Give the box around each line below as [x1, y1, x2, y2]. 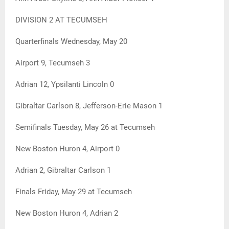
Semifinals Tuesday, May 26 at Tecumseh [15, 123, 155, 132]
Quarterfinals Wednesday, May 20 [15, 37, 127, 47]
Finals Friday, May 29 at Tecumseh [15, 187, 132, 197]
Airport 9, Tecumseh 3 [15, 58, 90, 68]
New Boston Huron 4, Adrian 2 [15, 209, 118, 218]
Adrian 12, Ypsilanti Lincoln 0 [15, 80, 114, 89]
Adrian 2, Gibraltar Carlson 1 [15, 166, 111, 175]
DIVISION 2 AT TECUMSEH [15, 15, 107, 25]
